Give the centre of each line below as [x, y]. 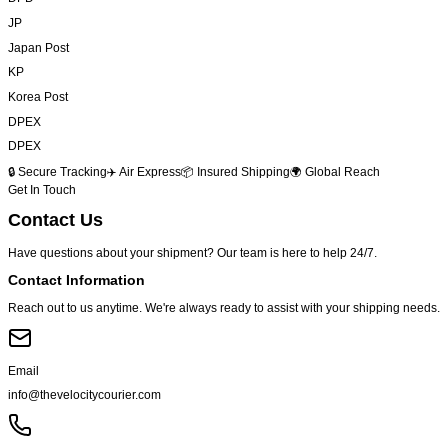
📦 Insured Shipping [235, 171]
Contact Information [76, 280]
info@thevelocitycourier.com [84, 395]
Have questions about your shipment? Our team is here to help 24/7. [192, 252]
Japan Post [38, 47]
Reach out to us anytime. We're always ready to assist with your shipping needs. [224, 308]
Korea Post [38, 96]
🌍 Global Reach [335, 171]
